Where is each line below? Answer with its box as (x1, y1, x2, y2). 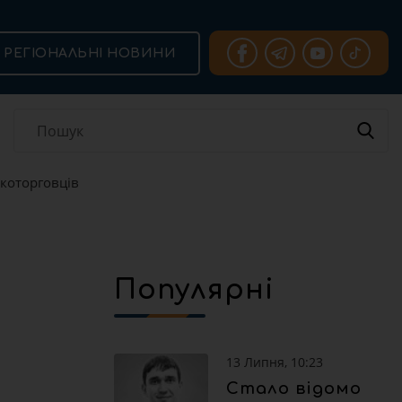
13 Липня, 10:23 (226, 354, 323, 371)
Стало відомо (226, 380, 362, 398)
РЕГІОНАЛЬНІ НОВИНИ (4, 46, 176, 60)
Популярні (114, 275, 275, 305)
